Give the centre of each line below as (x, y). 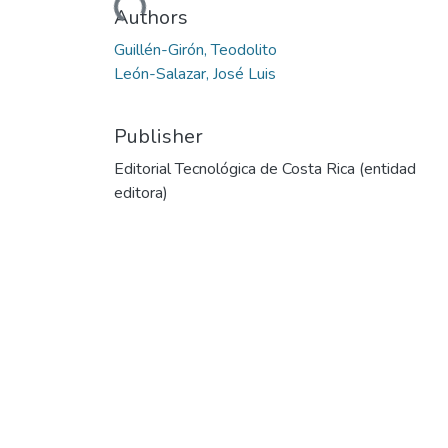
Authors (151, 17)
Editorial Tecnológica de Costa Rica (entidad (265, 168)
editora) (141, 192)
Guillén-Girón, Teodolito (195, 49)
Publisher (158, 136)
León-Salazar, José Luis (195, 73)
